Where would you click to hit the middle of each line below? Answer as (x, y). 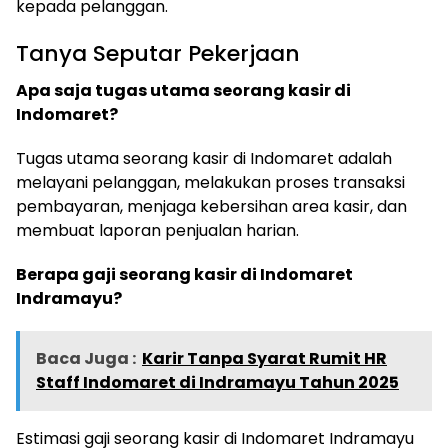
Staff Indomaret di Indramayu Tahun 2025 (217, 382)
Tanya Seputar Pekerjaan (158, 53)
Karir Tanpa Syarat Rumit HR (264, 358)
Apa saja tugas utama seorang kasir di (183, 90)
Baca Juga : (86, 358)
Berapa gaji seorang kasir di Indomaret (184, 274)
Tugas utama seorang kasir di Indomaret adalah (204, 158)
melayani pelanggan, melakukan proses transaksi (210, 182)
